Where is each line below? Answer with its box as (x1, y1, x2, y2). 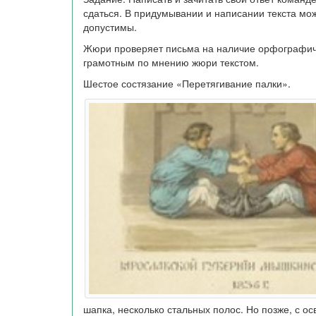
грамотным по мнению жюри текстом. (83, 55, 259, 69)
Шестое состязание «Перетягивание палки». (83, 76, 291, 90)
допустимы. (83, 20, 137, 34)
